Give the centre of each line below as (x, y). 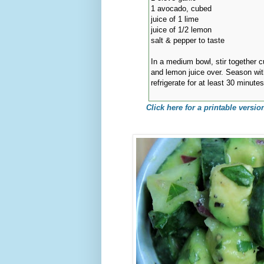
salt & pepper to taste (187, 40)
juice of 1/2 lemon (181, 29)
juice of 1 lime (174, 19)
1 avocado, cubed (181, 8)
